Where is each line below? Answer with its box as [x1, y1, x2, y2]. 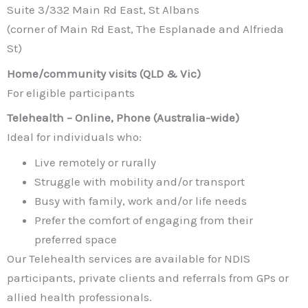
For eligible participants [7, 85, 135, 100]
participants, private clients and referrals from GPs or [7, 270, 289, 285]
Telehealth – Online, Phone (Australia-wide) [7, 111, 239, 124]
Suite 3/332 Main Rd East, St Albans [7, 3, 199, 16]
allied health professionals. [7, 289, 152, 304]
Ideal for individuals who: [7, 130, 142, 144]
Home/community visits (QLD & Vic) [7, 66, 201, 80]
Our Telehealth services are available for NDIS [7, 251, 250, 265]
